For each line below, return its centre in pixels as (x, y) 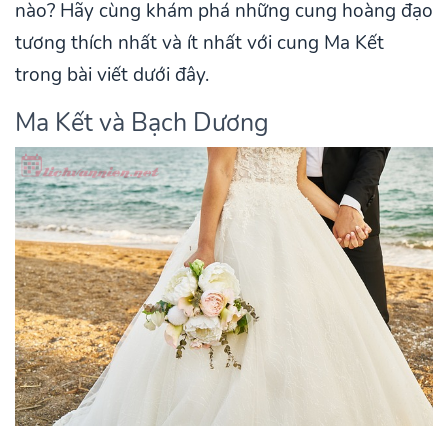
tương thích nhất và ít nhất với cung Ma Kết (199, 42)
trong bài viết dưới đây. (112, 74)
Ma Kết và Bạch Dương (142, 122)
